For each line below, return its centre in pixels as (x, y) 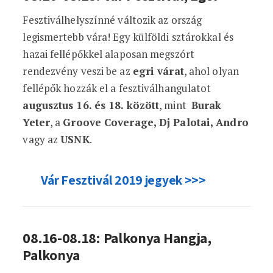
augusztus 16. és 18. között (91, 105)
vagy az (42, 139)
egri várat (158, 71)
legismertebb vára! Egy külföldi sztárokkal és (128, 37)
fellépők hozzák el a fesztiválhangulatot (117, 88)
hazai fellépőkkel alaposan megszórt (108, 54)
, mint (175, 105)
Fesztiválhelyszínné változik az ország (112, 20)
